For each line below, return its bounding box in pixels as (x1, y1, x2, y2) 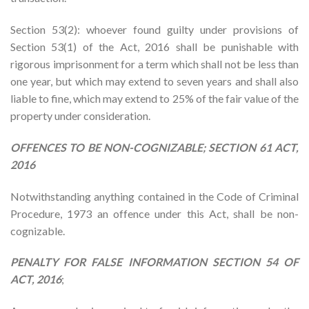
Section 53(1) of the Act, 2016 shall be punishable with (10, 39, 299, 53)
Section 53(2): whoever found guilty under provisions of (10, 22, 299, 36)
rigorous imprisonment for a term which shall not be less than (10, 57, 299, 70)
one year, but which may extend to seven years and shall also (10, 74, 299, 88)
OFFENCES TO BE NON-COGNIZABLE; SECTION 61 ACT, (10, 140, 299, 154)
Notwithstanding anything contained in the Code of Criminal (10, 189, 299, 203)
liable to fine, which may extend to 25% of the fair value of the (10, 91, 299, 105)
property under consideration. (10, 108, 150, 122)
